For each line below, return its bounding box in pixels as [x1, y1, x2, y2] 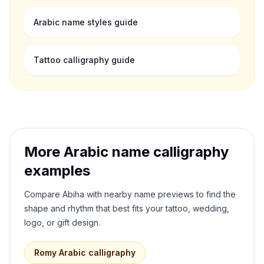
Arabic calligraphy [57, 247, 136, 258]
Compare [24, 189, 62, 199]
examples [24, 162, 90, 179]
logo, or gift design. [24, 217, 100, 227]
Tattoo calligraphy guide [34, 55, 135, 65]
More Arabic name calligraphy [24, 143, 229, 160]
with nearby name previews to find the [84, 189, 236, 199]
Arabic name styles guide [34, 17, 138, 27]
